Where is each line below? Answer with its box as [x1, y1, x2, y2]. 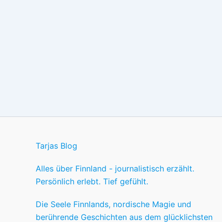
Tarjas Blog [36, 141, 77, 151]
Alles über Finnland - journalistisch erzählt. [36, 164, 194, 173]
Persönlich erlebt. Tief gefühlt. [36, 176, 148, 186]
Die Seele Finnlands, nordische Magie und [36, 199, 191, 209]
